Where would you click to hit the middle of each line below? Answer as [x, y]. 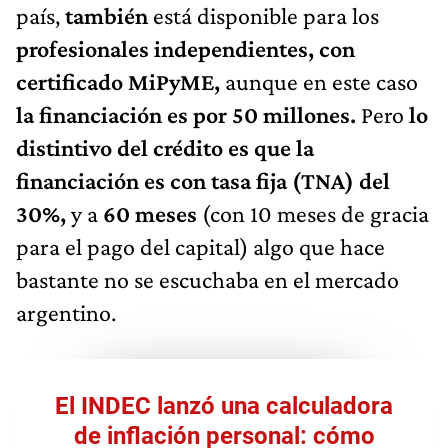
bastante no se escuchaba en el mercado [207, 279]
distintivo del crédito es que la [165, 147]
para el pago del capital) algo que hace [200, 246]
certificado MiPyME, [120, 81]
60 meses [152, 213]
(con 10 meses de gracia [315, 213]
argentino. [66, 312]
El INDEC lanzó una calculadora [224, 405]
